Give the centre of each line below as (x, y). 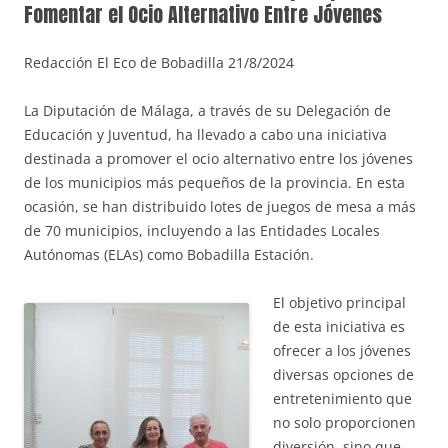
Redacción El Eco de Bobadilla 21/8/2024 (159, 63)
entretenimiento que (342, 399)
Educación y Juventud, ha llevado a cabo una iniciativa (205, 135)
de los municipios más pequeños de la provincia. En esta (214, 183)
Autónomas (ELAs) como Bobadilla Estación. (169, 255)
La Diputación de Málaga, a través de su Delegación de (207, 111)
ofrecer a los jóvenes (342, 351)
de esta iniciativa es (339, 327)
